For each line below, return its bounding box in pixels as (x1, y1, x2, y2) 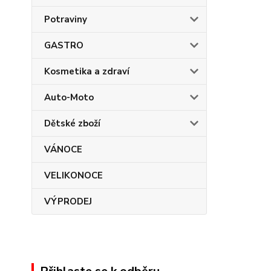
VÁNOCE (44, 143, 82, 155)
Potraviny (44, 13, 87, 25)
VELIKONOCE (44, 169, 103, 181)
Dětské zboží (44, 117, 100, 129)
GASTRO (44, 39, 83, 51)
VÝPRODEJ (44, 195, 92, 207)
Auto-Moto (44, 91, 94, 103)
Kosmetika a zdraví (44, 65, 129, 77)
